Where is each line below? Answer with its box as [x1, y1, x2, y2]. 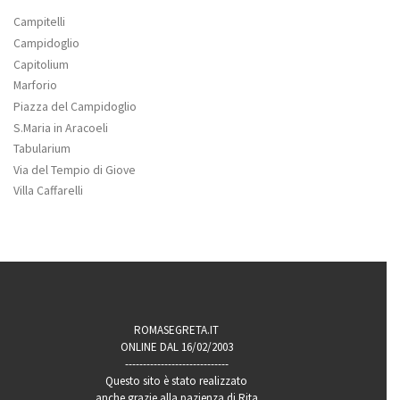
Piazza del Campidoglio [13, 97, 137, 114]
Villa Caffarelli [13, 182, 83, 199]
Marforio [13, 77, 57, 94]
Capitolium [13, 55, 69, 72]
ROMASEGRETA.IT [134, 321, 220, 337]
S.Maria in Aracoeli [13, 119, 108, 136]
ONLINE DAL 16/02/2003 [120, 338, 233, 354]
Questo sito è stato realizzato [105, 372, 248, 388]
